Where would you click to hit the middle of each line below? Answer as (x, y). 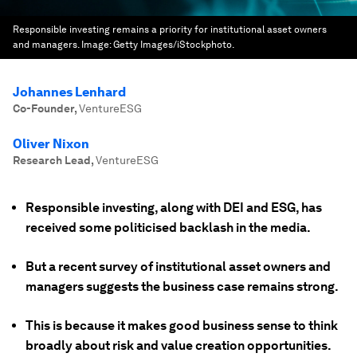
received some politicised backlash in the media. (168, 228)
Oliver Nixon (51, 144)
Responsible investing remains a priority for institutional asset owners (170, 29)
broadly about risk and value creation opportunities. (178, 345)
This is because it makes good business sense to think (182, 326)
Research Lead (52, 160)
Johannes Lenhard (69, 92)
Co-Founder (43, 108)
